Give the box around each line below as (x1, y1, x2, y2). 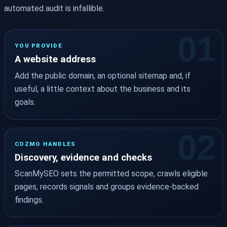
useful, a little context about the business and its (15, 84, 191, 94)
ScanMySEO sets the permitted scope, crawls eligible (15, 169, 208, 179)
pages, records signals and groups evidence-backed (15, 182, 199, 192)
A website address (15, 54, 96, 65)
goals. (15, 97, 35, 107)
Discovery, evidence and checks (15, 152, 152, 164)
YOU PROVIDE (15, 42, 62, 49)
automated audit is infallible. (4, 3, 104, 13)
